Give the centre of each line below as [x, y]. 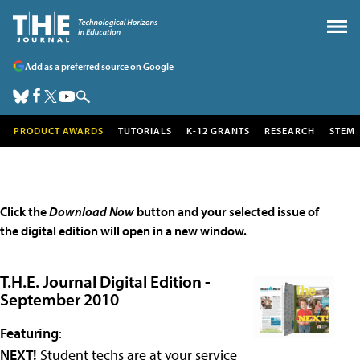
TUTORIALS [145, 131]
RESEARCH [290, 131]
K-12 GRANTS [218, 131]
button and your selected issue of [227, 211]
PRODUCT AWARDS [59, 131]
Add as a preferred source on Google [99, 66]
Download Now [92, 211]
